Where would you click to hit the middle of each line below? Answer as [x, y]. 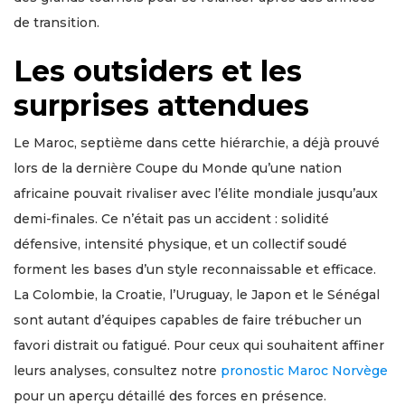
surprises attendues [161, 105]
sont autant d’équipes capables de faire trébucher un [188, 320]
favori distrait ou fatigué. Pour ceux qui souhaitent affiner [199, 345]
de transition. [57, 23]
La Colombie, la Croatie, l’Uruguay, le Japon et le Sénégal [197, 295]
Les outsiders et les [158, 71]
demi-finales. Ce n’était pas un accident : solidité [171, 219]
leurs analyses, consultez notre [117, 371]
